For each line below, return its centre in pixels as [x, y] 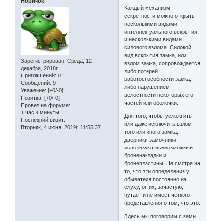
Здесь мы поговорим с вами [160, 216]
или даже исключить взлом [158, 124]
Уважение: [34, 91]
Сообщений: [36, 83]
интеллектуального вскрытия [161, 31]
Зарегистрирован [42, 61]
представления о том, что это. [163, 203]
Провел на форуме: [45, 105]
